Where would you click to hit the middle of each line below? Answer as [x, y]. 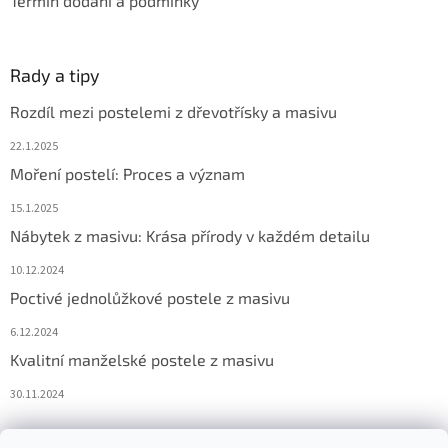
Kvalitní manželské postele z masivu [142, 359]
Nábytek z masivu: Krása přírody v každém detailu [190, 235]
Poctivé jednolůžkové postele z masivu [150, 297]
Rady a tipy [55, 74]
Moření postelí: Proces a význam [127, 173]
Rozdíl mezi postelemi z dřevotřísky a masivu [173, 111]
